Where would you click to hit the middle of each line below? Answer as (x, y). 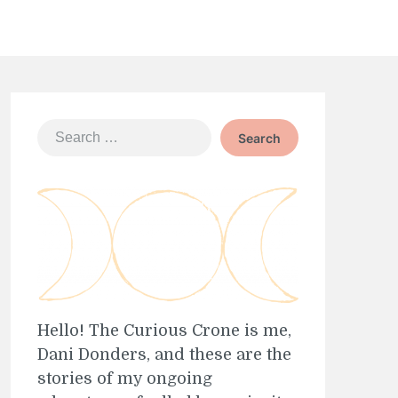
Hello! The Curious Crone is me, (164, 331)
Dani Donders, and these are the (164, 355)
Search (60, 129)
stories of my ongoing (124, 379)
